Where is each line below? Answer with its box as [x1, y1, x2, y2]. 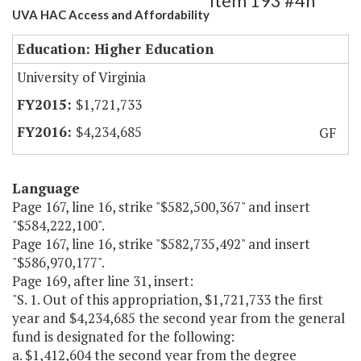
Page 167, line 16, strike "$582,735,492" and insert [12, 234, 310, 254]
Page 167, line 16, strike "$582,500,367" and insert [12, 197, 310, 217]
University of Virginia [17, 68, 146, 87]
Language [12, 179, 80, 198]
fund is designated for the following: [12, 327, 234, 346]
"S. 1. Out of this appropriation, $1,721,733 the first [12, 290, 323, 309]
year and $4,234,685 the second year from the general [12, 309, 345, 328]
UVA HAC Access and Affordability [12, 7, 210, 23]
